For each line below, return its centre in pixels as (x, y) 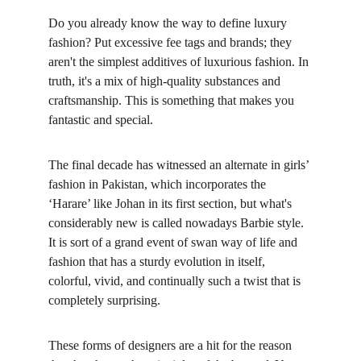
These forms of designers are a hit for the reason (172, 345)
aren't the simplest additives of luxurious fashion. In (180, 62)
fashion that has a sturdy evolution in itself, (158, 261)
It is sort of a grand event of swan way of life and (174, 242)
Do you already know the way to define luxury (169, 23)
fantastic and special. (101, 120)
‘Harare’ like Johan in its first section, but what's (172, 203)
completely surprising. (104, 300)
